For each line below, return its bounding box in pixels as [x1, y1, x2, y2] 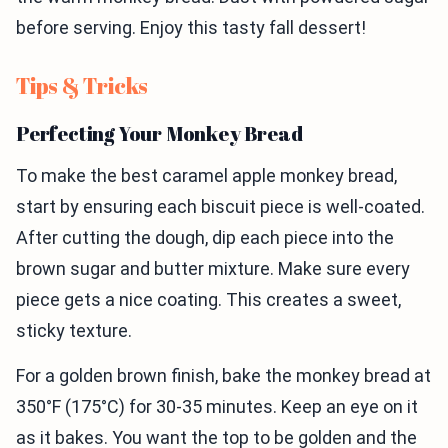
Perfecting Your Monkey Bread [16, 120, 303, 147]
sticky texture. [16, 320, 132, 341]
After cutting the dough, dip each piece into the [16, 227, 394, 248]
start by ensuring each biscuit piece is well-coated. [16, 196, 425, 217]
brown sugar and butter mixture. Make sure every [16, 258, 410, 279]
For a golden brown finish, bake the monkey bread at [16, 365, 431, 386]
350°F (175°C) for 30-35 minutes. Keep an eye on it [16, 396, 418, 417]
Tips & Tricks [16, 71, 149, 100]
